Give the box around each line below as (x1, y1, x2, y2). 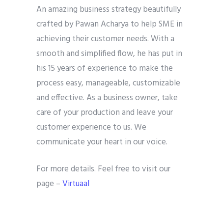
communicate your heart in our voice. (36, 136, 167, 149)
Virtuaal (62, 177, 89, 191)
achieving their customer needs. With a (36, 32, 174, 46)
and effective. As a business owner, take (36, 91, 178, 105)
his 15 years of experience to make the (36, 62, 173, 75)
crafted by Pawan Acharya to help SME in (36, 18, 183, 31)
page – (36, 177, 62, 191)
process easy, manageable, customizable (36, 77, 180, 90)
